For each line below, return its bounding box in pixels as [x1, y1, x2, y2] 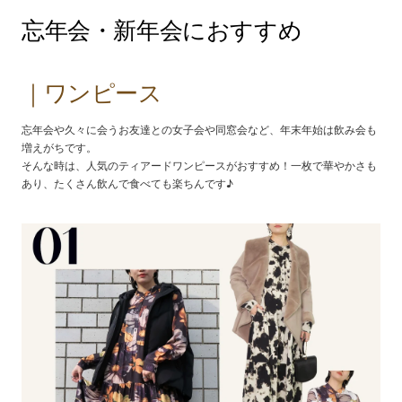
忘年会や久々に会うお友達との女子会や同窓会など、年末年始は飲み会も [22, 123, 377, 137]
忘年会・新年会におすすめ [22, 16, 302, 45]
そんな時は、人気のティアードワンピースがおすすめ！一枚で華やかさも [22, 159, 377, 173]
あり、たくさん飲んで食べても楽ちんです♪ [22, 177, 233, 191]
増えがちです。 [22, 141, 97, 155]
